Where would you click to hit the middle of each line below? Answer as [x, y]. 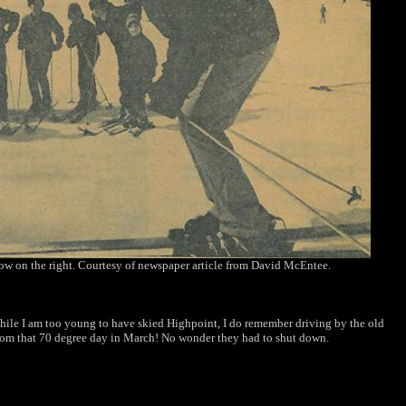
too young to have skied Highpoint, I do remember [169, 323]
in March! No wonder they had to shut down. [220, 338]
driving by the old [340, 323]
